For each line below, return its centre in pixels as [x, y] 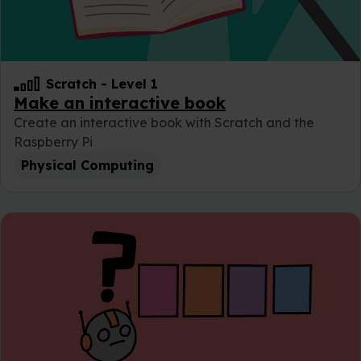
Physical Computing [87, 166]
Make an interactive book [120, 103]
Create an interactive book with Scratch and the [164, 123]
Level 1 [135, 84]
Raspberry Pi [53, 142]
